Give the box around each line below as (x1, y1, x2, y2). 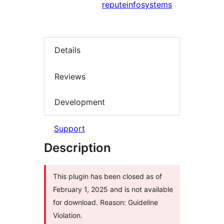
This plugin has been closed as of (53, 171, 162, 180)
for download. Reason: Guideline (53, 197, 158, 206)
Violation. (53, 210, 82, 219)
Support (54, 123, 85, 133)
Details (54, 45, 80, 55)
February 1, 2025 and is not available (53, 184, 173, 193)
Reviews (54, 71, 85, 81)
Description (44, 140, 111, 155)
